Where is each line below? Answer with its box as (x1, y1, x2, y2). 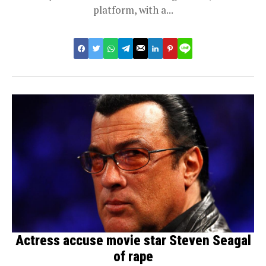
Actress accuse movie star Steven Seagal (15, 232, 251, 249)
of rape (113, 248, 153, 265)
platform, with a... (93, 3, 173, 17)
